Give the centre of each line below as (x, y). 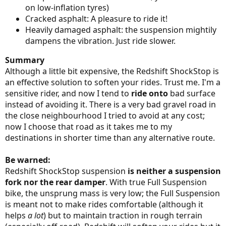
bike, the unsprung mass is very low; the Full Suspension (112, 193)
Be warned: (28, 160)
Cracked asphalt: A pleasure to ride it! (96, 19)
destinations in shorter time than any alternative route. (110, 138)
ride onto (151, 94)
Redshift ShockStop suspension (66, 171)
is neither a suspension (174, 171)
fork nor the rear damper (55, 182)
